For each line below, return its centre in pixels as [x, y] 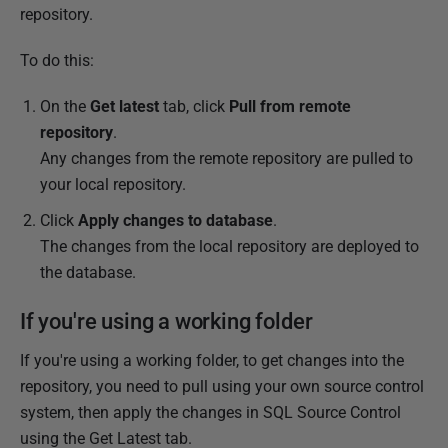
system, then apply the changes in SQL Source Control [210, 412]
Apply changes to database [175, 220]
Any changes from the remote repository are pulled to [226, 158]
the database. [88, 272]
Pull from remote [290, 106]
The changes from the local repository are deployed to [229, 246]
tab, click [194, 106]
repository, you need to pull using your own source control [222, 386]
